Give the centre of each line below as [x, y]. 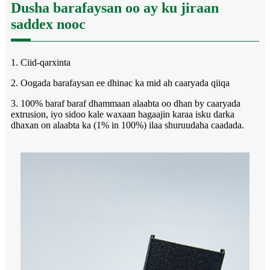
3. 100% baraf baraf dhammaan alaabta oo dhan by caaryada [126, 103]
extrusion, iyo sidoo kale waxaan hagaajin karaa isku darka [123, 114]
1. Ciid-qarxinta [41, 62]
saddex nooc [48, 24]
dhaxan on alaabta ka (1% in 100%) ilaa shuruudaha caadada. [127, 125]
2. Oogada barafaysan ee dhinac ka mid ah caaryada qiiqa [120, 83]
